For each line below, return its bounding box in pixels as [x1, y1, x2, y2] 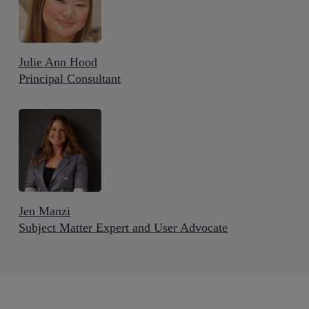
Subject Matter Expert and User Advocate [18, 221, 228, 235]
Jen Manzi [18, 204, 70, 218]
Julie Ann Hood [18, 55, 97, 69]
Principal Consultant [18, 72, 121, 86]
